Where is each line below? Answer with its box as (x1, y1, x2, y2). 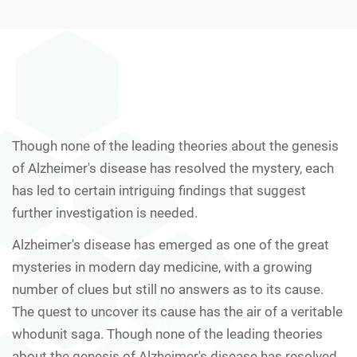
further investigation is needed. (12, 204, 198, 221)
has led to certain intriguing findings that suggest (12, 182, 306, 198)
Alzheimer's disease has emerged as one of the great (12, 236, 329, 253)
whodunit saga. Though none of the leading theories (12, 325, 323, 342)
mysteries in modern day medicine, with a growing (12, 258, 312, 275)
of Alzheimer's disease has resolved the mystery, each (12, 159, 334, 176)
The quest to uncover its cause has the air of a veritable (12, 303, 343, 320)
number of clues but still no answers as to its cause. (12, 280, 324, 297)
